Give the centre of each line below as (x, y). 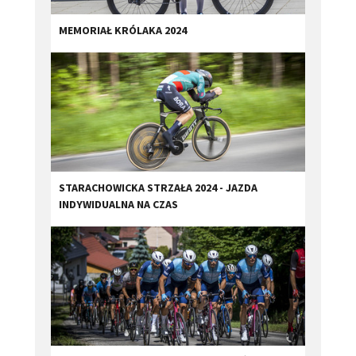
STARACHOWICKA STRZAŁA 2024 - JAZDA (158, 188)
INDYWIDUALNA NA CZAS (118, 205)
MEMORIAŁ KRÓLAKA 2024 (123, 31)
